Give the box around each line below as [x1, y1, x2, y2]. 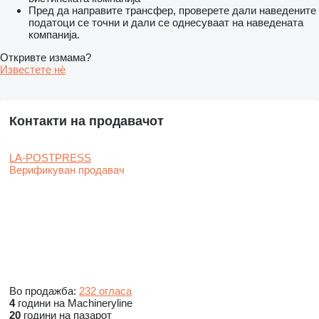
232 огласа [79, 285, 132, 298]
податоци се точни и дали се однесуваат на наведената [28, 16, 303, 29]
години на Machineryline [15, 297, 132, 310]
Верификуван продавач [9, 164, 125, 177]
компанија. [28, 28, 80, 41]
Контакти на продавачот [9, 114, 164, 129]
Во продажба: [9, 285, 79, 298]
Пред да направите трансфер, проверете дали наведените [28, 4, 316, 17]
